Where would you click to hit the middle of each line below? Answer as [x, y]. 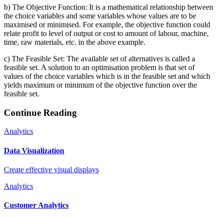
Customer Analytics [36, 205]
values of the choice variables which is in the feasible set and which [107, 76]
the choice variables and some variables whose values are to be [100, 16]
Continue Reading [40, 112]
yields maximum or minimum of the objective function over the [100, 85]
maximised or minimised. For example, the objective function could [107, 24]
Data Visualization [34, 150]
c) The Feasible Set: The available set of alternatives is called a [100, 58]
